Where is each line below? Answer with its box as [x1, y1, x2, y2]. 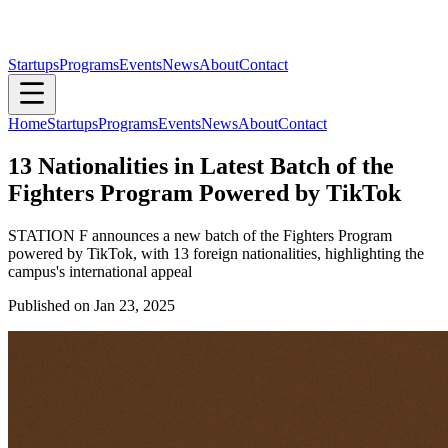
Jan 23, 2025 [94, 296, 175, 314]
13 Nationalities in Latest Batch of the [8, 152, 394, 179]
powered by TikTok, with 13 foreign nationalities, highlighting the [8, 244, 424, 262]
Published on [8, 296, 94, 314]
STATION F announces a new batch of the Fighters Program [8, 226, 392, 244]
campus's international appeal [8, 262, 192, 280]
